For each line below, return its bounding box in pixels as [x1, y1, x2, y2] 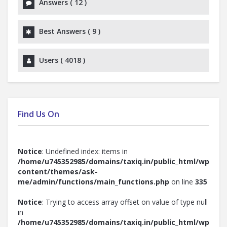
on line [169, 176, 195, 186]
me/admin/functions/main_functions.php [18, 176, 169, 186]
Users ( [39, 55, 65, 65]
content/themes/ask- [18, 166, 98, 176]
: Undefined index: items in [42, 146, 128, 156]
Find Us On [18, 108, 59, 120]
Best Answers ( [39, 26, 92, 36]
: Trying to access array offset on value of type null [42, 197, 208, 207]
